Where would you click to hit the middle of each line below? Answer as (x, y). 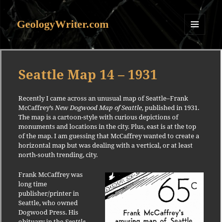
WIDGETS (198, 55)
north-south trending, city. (58, 155)
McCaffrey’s (36, 108)
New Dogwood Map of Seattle (98, 108)
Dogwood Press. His (48, 212)
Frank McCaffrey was (50, 175)
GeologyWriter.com (63, 24)
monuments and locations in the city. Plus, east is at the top (107, 127)
